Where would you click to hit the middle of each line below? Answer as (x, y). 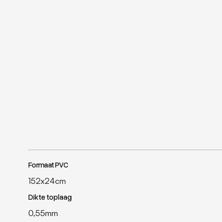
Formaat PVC (48, 164)
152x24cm (47, 180)
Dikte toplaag (50, 196)
